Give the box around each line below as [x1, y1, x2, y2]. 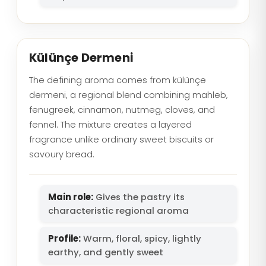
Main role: [48, 191, 93, 203]
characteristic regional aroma [48, 204, 189, 217]
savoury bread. [29, 148, 94, 160]
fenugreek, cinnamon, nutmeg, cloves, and [29, 104, 215, 116]
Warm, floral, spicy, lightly [81, 232, 201, 245]
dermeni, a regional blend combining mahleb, [29, 89, 228, 101]
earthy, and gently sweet [48, 246, 163, 258]
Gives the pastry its [93, 191, 185, 203]
